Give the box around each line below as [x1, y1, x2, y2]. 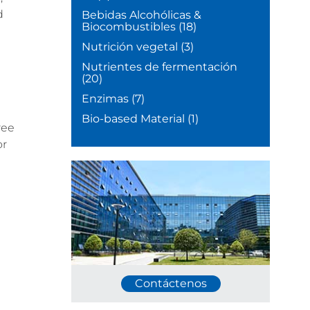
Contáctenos [134, 277, 207, 291]
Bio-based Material [82, 112, 185, 126]
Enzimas [82, 92, 129, 106]
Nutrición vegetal [82, 40, 179, 54]
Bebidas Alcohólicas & [82, 8, 202, 22]
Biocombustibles [82, 20, 176, 34]
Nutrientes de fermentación [82, 60, 238, 74]
